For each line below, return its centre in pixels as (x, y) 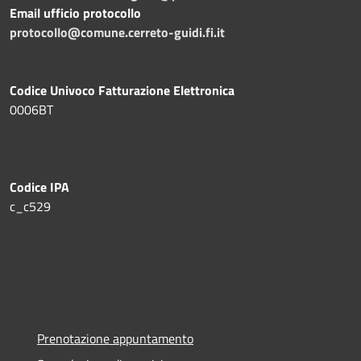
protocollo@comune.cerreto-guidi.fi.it (117, 32)
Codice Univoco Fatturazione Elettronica (122, 90)
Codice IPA (39, 187)
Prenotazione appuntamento (115, 338)
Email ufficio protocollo (75, 12)
